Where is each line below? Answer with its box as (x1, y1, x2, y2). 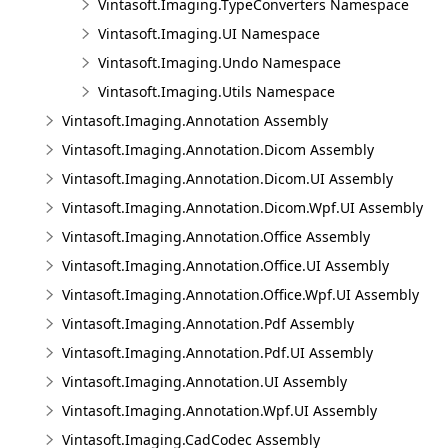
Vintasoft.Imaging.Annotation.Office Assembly (62, 227, 370, 246)
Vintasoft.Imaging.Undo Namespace (98, 53, 341, 72)
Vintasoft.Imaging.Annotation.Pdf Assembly (62, 314, 354, 333)
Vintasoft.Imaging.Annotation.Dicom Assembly (62, 140, 374, 159)
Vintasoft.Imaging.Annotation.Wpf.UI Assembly (62, 401, 377, 420)
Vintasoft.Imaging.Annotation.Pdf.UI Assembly (62, 343, 373, 362)
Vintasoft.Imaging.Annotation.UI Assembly (62, 372, 347, 391)
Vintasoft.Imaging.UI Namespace (98, 24, 320, 43)
